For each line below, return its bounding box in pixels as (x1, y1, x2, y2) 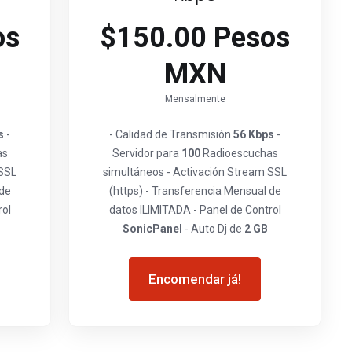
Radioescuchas (200, 147, 278, 159)
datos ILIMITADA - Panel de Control (108, 203, 281, 216)
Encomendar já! (148, 271, 241, 287)
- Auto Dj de (181, 222, 244, 235)
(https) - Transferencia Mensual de (108, 185, 281, 197)
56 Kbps (233, 128, 274, 141)
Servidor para (112, 147, 181, 159)
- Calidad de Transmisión (109, 128, 233, 141)
